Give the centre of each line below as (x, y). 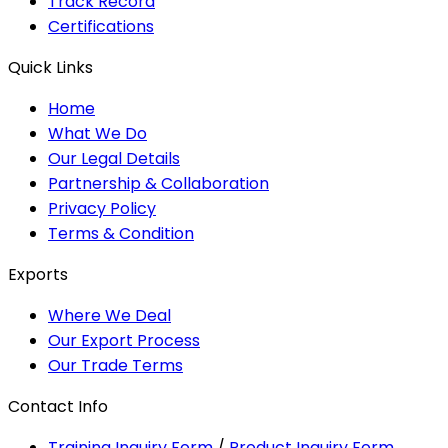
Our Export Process (124, 340)
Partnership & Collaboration (158, 183)
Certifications (101, 26)
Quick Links (50, 67)
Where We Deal (109, 315)
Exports (38, 274)
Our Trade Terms (115, 365)
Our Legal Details (114, 158)
